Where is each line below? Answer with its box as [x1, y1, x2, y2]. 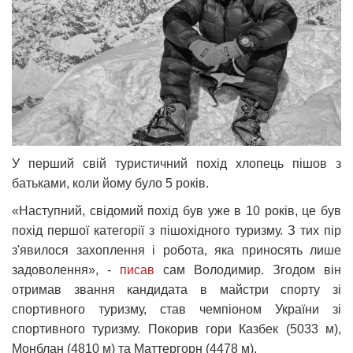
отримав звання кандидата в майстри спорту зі [12, 282, 341, 296]
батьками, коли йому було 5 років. [12, 176, 215, 190]
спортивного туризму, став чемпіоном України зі [12, 302, 341, 316]
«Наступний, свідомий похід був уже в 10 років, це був [12, 203, 341, 217]
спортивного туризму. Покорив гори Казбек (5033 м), [12, 321, 341, 336]
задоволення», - [12, 262, 120, 277]
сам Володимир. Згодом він [154, 262, 341, 277]
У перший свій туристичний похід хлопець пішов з [12, 156, 341, 170]
